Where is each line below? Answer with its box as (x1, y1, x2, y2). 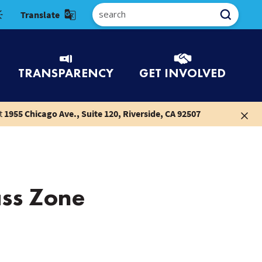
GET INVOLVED (139, 64, 226, 81)
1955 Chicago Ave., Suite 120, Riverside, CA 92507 (4, 108, 201, 119)
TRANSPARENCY (18, 64, 113, 81)
